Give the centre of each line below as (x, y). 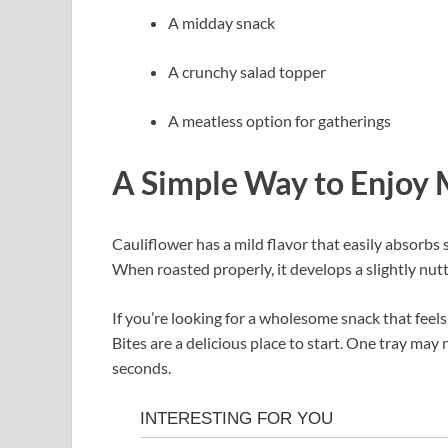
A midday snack (221, 22)
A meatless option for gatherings (279, 120)
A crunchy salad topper (247, 71)
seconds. (141, 368)
